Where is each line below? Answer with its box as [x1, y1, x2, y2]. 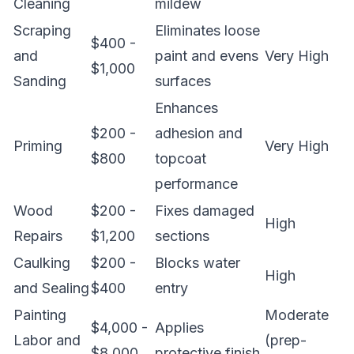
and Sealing [13, 280, 89, 296]
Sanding [13, 73, 66, 89]
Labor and [13, 332, 81, 348]
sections [155, 228, 209, 244]
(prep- [265, 332, 307, 348]
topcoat [155, 150, 206, 167]
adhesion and [155, 125, 243, 141]
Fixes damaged [155, 202, 254, 219]
